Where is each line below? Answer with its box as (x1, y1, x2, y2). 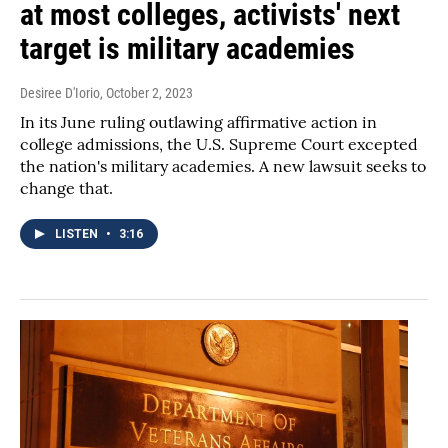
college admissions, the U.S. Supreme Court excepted (20, 134, 418, 155)
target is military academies (20, 31, 355, 67)
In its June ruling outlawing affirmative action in (20, 112, 377, 133)
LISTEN (55, 227, 101, 242)
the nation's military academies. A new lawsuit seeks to (20, 156, 426, 177)
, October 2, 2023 (100, 85, 193, 102)
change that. (20, 178, 113, 199)
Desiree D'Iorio (20, 85, 100, 102)
